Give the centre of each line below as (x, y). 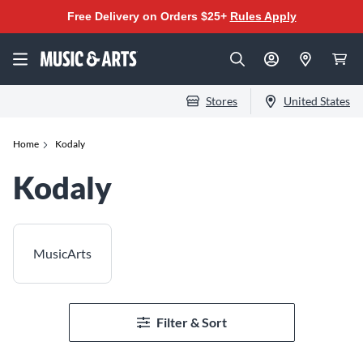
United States (317, 101)
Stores (222, 101)
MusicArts (62, 253)
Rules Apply (263, 16)
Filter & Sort (191, 322)
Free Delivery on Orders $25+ (148, 16)
